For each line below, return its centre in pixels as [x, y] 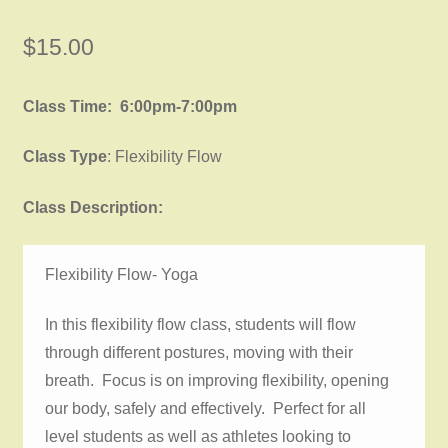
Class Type [64, 157]
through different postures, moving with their [199, 353]
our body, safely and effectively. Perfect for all [206, 409]
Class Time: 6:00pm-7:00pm [129, 106]
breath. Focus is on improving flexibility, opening [217, 381]
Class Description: [92, 207]
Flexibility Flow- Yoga [124, 274]
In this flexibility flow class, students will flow [201, 325]
